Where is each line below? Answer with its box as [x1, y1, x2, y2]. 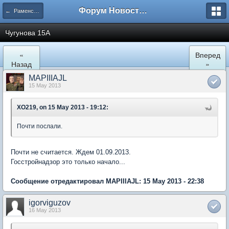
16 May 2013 [29, 207, 61, 213]
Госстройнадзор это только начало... [11, 158, 125, 166]
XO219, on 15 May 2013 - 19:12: [17, 104, 108, 111]
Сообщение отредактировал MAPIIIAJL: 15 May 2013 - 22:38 [11, 177, 204, 185]
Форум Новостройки [139, 6, 147, 15]
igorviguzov [29, 198, 71, 207]
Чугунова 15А [5, 29, 50, 37]
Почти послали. [17, 123, 62, 130]
